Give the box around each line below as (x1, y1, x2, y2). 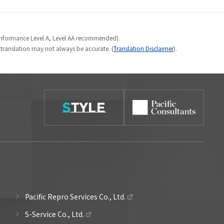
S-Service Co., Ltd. (24, 208, 84, 219)
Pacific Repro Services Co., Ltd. (24, 191, 125, 201)
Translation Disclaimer (113, 43, 173, 52)
